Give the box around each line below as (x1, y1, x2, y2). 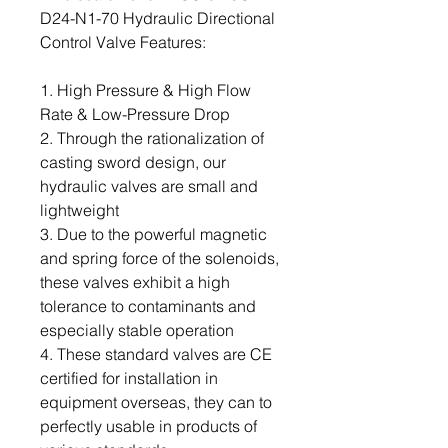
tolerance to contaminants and (40, 296, 256, 316)
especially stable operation (40, 320, 234, 340)
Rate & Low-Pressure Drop (40, 104, 230, 124)
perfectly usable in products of (40, 416, 257, 436)
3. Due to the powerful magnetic (40, 224, 267, 244)
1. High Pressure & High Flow (40, 80, 251, 100)
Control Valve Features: (40, 32, 206, 52)
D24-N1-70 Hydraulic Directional (40, 8, 275, 28)
